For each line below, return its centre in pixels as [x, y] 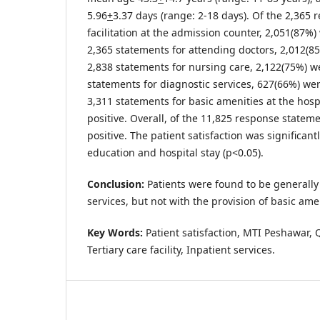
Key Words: [115, 232]
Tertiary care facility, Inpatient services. [181, 249]
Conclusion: [117, 184]
